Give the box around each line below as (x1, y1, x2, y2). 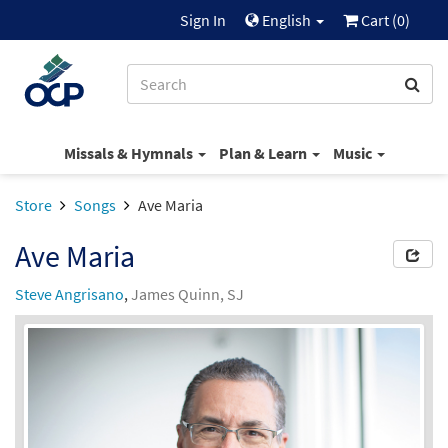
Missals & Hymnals (63, 142, 196, 163)
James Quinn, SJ (131, 284, 244, 304)
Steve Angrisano (15, 284, 124, 304)
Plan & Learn (218, 142, 310, 163)
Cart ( (358, 10, 397, 30)
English (259, 10, 314, 30)
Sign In (180, 10, 226, 30)
